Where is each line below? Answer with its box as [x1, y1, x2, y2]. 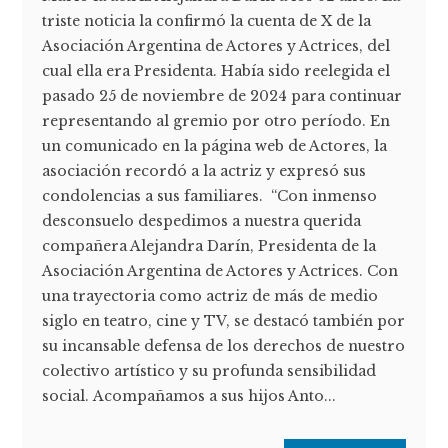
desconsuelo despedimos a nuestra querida [42, 212, 362, 231]
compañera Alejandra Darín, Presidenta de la [42, 237, 377, 256]
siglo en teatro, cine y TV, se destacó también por [42, 312, 406, 331]
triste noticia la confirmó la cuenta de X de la [42, 12, 372, 31]
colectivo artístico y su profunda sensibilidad [42, 362, 377, 381]
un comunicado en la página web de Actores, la [42, 137, 388, 156]
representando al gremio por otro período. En [42, 112, 391, 131]
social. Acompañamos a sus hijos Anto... [42, 387, 337, 406]
